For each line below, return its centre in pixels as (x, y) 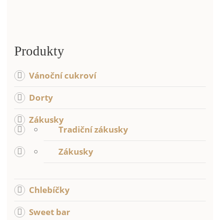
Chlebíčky (49, 190)
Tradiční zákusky (93, 130)
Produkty (39, 51)
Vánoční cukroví (63, 76)
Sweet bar (50, 212)
